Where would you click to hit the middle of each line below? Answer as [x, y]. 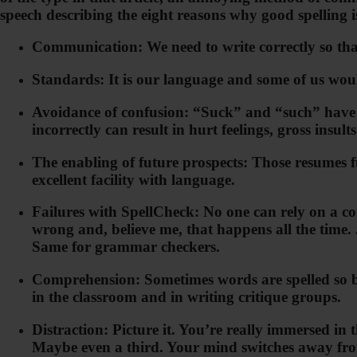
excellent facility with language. [133, 179]
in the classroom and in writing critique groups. [186, 297]
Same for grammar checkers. [126, 247]
